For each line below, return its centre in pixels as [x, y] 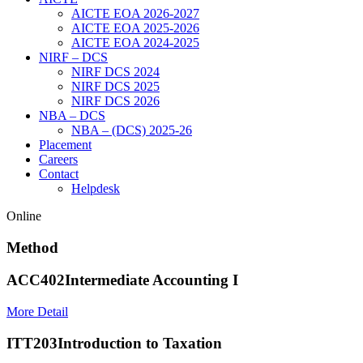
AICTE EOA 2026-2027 [135, 13]
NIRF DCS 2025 [115, 86]
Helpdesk [96, 188]
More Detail [37, 312]
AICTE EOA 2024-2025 [135, 43]
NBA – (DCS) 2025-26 [132, 130]
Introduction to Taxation [140, 343]
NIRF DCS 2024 [115, 72]
